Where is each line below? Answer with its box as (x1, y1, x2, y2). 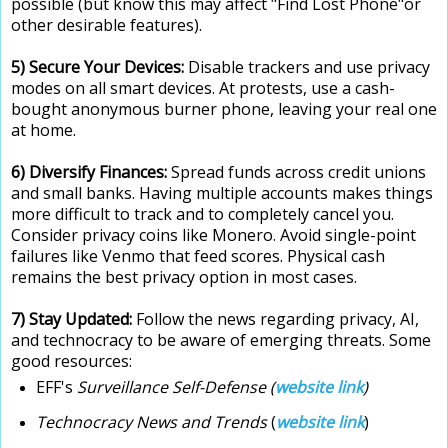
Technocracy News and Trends (35, 410, 267, 433)
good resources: (11, 349, 132, 372)
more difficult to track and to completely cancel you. (11, 202, 394, 225)
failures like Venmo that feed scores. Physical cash (11, 244, 385, 267)
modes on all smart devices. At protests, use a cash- (11, 76, 395, 99)
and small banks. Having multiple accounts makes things (11, 181, 433, 204)
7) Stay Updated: (11, 307, 136, 330)
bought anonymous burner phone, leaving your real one (11, 97, 437, 120)
